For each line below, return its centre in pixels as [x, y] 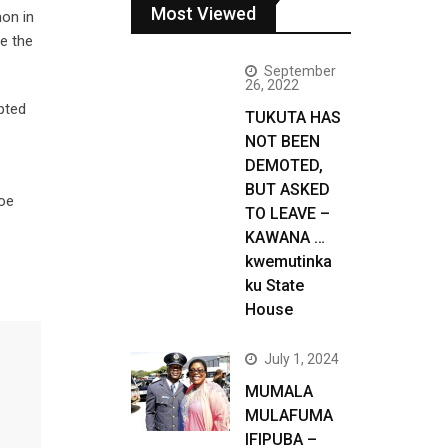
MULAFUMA [289, 415]
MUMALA [279, 391]
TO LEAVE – [287, 213]
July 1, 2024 [301, 359]
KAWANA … [285, 237]
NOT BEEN [282, 141]
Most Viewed [203, 13]
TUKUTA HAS [293, 117]
